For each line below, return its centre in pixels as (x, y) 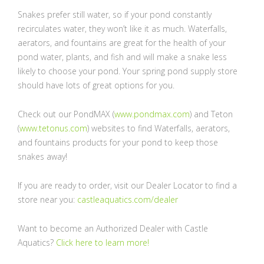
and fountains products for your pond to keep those (118, 142)
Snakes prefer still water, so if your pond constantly (115, 14)
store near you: (47, 199)
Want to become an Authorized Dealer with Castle (113, 228)
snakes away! (42, 156)
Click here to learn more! (103, 242)
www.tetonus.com (53, 128)
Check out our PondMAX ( (66, 114)
